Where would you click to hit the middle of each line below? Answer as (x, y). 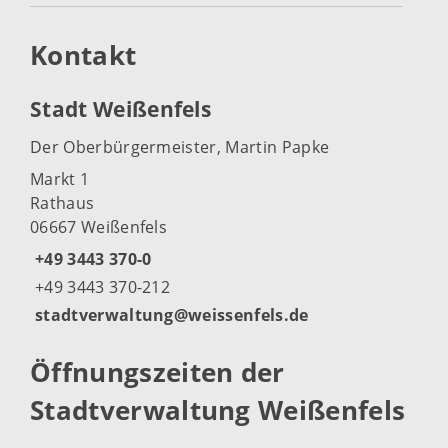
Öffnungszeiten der (157, 373)
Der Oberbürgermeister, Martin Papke (180, 147)
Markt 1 (60, 179)
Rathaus (62, 203)
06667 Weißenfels (99, 227)
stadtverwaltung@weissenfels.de (172, 315)
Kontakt (87, 55)
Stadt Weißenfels (121, 108)
